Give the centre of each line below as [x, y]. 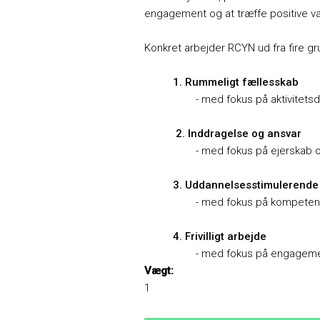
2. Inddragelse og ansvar [223, 133]
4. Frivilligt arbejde [205, 236]
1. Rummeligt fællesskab [221, 82]
